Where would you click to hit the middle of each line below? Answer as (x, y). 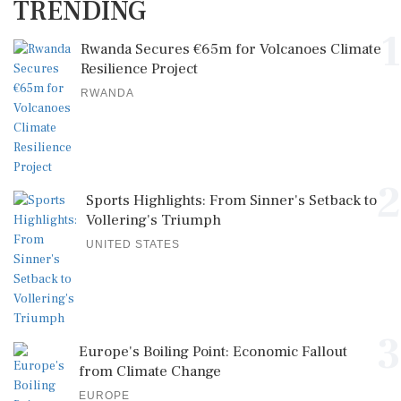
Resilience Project (139, 68)
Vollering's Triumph (154, 220)
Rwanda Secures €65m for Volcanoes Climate (231, 49)
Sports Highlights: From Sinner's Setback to (231, 200)
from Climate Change (150, 371)
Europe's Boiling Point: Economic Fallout (213, 351)
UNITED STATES (133, 244)
